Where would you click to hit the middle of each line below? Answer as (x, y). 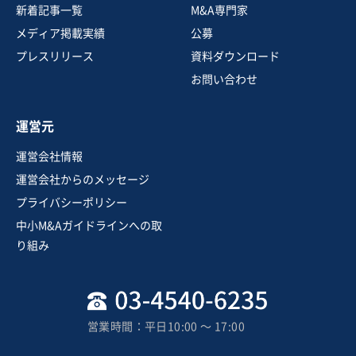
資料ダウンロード (235, 56)
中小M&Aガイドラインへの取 (89, 225)
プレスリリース (55, 56)
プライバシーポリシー (72, 202)
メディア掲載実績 (60, 33)
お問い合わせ (224, 79)
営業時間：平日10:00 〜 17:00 (166, 327)
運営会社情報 (49, 156)
